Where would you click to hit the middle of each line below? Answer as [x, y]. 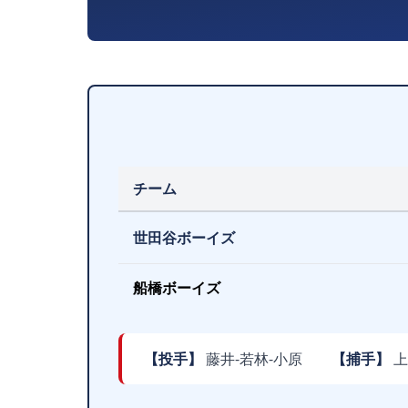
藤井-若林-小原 [267, 359]
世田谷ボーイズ [184, 238]
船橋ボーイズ [177, 288]
